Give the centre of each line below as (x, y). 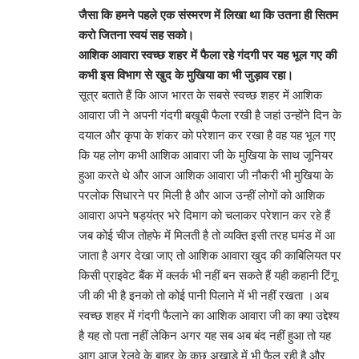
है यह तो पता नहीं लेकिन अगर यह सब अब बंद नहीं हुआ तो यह (205, 335)
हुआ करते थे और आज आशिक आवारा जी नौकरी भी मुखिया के (206, 175)
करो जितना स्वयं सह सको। (136, 35)
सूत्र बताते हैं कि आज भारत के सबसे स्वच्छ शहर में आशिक (200, 95)
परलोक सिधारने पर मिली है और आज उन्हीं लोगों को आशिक (202, 195)
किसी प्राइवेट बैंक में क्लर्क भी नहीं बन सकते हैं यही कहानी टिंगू (208, 275)
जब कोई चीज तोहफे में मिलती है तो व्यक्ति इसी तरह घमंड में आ (207, 235)
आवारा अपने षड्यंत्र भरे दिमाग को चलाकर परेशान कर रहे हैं (204, 215)
